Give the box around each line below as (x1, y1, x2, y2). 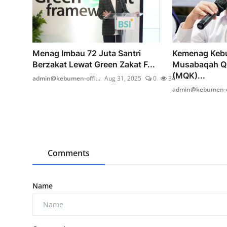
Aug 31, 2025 (104, 73, 141, 83)
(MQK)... (172, 70, 205, 81)
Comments (48, 147, 90, 159)
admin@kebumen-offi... (32, 73, 100, 83)
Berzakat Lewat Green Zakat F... (32, 59, 155, 69)
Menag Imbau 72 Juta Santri (32, 48, 141, 58)
